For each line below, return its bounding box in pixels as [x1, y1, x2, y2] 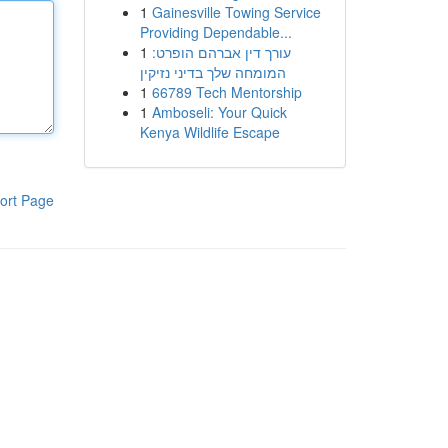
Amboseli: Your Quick [151, 102, 287, 122]
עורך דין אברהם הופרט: [151, 42, 291, 62]
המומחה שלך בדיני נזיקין [139, 62, 286, 82]
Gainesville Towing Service [151, 2, 321, 22]
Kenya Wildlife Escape [139, 122, 280, 142]
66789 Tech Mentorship [151, 82, 302, 102]
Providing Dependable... [139, 22, 292, 42]
